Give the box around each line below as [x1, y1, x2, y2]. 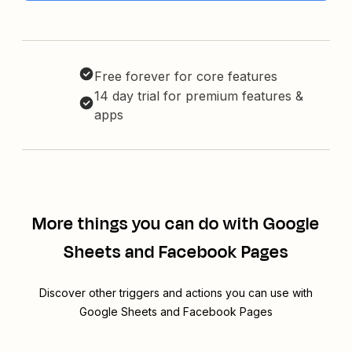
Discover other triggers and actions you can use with [39, 286, 313, 300]
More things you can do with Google [32, 211, 320, 237]
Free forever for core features [94, 68, 277, 85]
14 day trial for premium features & [94, 88, 303, 104]
